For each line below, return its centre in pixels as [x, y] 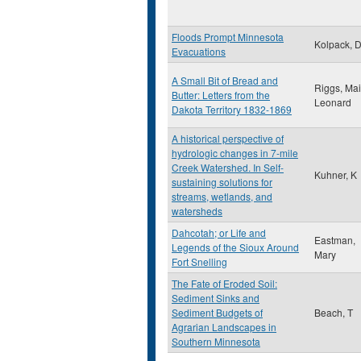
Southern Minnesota [216, 341]
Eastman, [335, 240]
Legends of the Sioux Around [235, 247]
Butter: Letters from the [221, 95]
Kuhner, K [336, 174]
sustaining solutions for [222, 182]
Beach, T [334, 312]
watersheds [197, 211]
